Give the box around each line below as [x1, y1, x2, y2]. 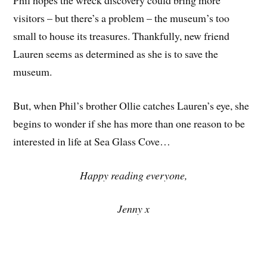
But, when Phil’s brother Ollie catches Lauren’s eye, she [13, 98, 250, 113]
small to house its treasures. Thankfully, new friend [13, 29, 230, 44]
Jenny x [117, 201, 150, 216]
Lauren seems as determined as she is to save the [13, 46, 219, 61]
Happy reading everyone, [80, 167, 187, 182]
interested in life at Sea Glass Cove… [13, 133, 171, 148]
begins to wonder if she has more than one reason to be [13, 116, 246, 131]
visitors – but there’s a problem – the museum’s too [13, 11, 230, 26]
